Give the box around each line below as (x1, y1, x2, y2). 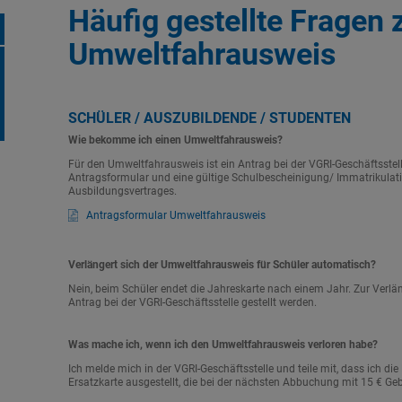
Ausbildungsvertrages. (67, 185, 177, 197)
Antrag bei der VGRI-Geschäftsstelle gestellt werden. (67, 296, 317, 309)
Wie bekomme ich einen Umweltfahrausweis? (67, 134, 283, 146)
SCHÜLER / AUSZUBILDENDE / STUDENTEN (67, 109, 351, 127)
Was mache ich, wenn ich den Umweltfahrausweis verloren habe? (67, 338, 378, 351)
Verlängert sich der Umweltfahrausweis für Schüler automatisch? (67, 258, 376, 271)
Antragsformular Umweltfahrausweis (85, 209, 266, 222)
